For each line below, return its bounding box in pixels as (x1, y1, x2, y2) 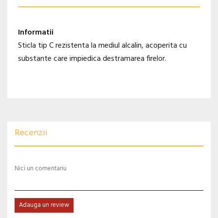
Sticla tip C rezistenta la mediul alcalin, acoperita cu (18, 39, 187, 53)
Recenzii (15, 126, 48, 141)
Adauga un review (19, 200, 69, 211)
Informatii (18, 26, 54, 39)
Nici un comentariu (15, 163, 67, 174)
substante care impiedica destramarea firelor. (18, 53, 166, 66)
